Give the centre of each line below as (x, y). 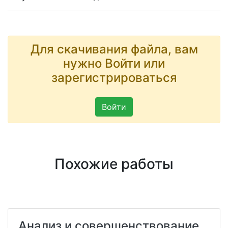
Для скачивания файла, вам (114, 49)
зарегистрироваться (114, 78)
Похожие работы (114, 164)
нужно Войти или (114, 64)
